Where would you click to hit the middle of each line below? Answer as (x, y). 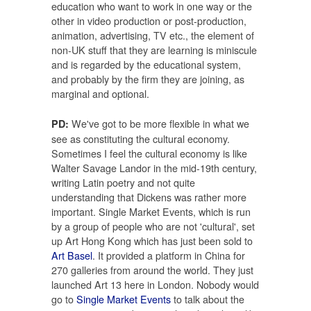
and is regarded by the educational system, (146, 65)
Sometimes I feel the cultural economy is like (149, 153)
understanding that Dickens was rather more (149, 196)
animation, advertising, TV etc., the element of (153, 35)
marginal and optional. (100, 94)
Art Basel (72, 255)
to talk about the (208, 299)
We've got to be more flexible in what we (159, 123)
